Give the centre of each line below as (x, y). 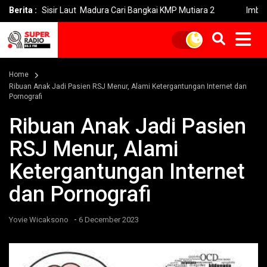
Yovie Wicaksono (39, 220)
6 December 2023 (109, 220)
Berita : (23, 10)
